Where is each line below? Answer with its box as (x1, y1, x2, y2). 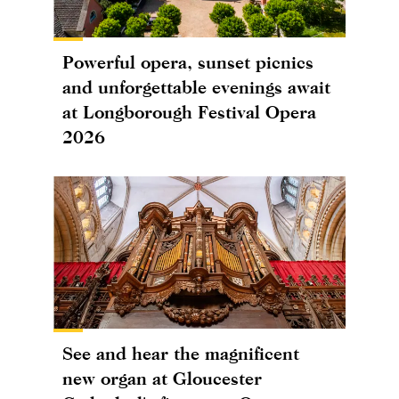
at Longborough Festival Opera (62, 101, 316, 122)
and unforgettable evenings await (62, 76, 330, 97)
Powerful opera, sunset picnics (62, 51, 313, 72)
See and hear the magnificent (62, 343, 299, 364)
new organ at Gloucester (62, 368, 262, 389)
